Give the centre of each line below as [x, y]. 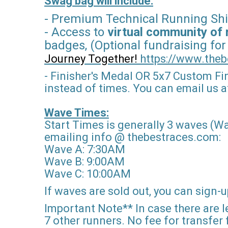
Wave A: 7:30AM [85, 150]
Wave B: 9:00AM [84, 162]
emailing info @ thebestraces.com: [133, 137]
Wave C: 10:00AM [88, 174]
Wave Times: [77, 113]
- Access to [74, 32]
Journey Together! [91, 59]
